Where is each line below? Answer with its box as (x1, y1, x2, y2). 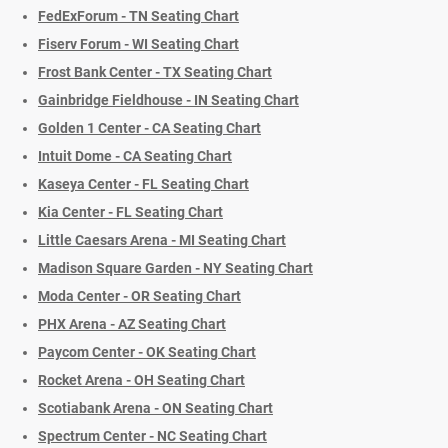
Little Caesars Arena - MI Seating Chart (38, 232, 286, 249)
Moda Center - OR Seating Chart (38, 288, 241, 305)
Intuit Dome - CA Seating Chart (38, 148, 232, 165)
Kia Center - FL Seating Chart (38, 204, 223, 221)
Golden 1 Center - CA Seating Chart (38, 120, 261, 137)
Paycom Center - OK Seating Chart (38, 344, 256, 361)
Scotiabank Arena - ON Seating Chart (38, 400, 273, 417)
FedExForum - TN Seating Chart (38, 8, 239, 25)
